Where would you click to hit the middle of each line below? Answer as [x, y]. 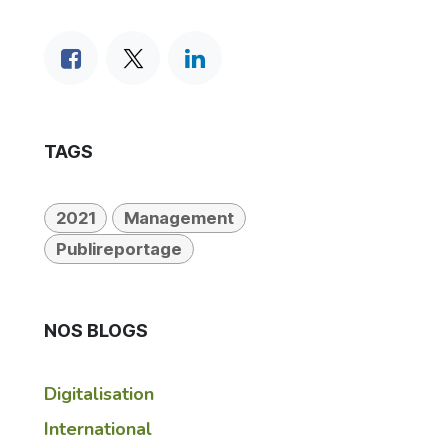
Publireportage [118, 249]
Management [178, 218]
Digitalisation [99, 394]
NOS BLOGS [96, 330]
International [98, 429]
